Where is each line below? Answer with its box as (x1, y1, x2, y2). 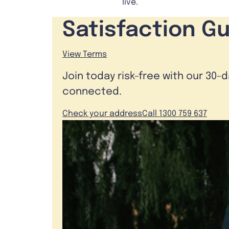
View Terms (62, 50, 107, 59)
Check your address (62, 109, 142, 118)
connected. (62, 86, 122, 97)
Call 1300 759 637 (142, 109, 207, 118)
